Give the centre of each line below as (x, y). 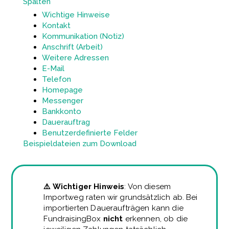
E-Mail (53, 69)
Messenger (63, 101)
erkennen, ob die (156, 219)
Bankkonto (62, 112)
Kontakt (56, 26)
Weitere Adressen (76, 58)
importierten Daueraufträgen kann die (113, 208)
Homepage (63, 90)
